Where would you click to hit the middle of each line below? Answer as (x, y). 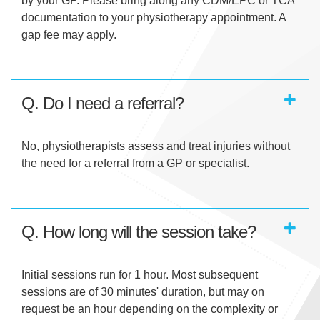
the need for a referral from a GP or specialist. (135, 164)
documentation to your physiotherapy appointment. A (154, 18)
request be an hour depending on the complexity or (150, 309)
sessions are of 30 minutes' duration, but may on (143, 292)
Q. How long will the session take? (139, 232)
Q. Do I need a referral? (102, 104)
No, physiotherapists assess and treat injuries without (156, 146)
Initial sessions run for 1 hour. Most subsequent (140, 275)
